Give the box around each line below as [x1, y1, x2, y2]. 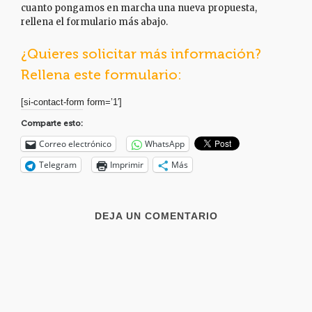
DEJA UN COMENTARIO [94, 210, 218, 221]
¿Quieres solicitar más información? [21, 46, 261, 61]
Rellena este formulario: [21, 67, 182, 82]
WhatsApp [145, 138, 185, 150]
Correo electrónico [39, 138, 111, 150]
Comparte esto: [21, 118, 83, 128]
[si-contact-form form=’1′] [21, 97, 122, 107]
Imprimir [110, 159, 143, 171]
